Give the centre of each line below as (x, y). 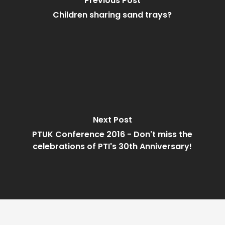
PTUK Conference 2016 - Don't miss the (113, 135)
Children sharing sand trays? (113, 15)
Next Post (112, 120)
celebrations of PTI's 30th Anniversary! (113, 147)
